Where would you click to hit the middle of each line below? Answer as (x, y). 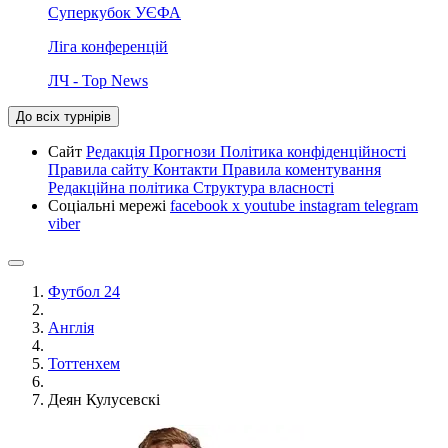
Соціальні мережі (109, 205)
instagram (331, 205)
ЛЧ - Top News (98, 80)
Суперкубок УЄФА (114, 12)
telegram (391, 205)
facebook (201, 205)
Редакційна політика (120, 187)
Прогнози (184, 151)
